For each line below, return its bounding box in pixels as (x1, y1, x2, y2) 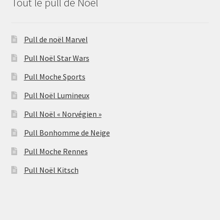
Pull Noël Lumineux (24, 90, 89, 101)
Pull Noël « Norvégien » (24, 109, 102, 119)
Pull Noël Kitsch (24, 165, 79, 175)
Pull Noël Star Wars (24, 53, 89, 63)
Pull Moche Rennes (24, 146, 88, 157)
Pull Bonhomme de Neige (24, 128, 110, 138)
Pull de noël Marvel (24, 34, 88, 45)
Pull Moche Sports (24, 72, 85, 82)
